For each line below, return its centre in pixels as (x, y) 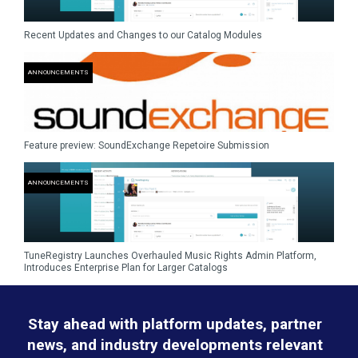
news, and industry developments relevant (175, 345)
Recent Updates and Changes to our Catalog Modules (143, 35)
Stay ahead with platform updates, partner (175, 324)
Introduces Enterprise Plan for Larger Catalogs (126, 268)
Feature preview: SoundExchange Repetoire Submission (147, 145)
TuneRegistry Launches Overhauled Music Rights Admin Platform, (170, 256)
